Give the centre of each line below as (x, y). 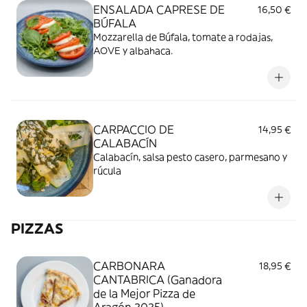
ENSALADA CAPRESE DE (159, 10)
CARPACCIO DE (134, 130)
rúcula (107, 171)
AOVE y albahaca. (133, 51)
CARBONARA (129, 266)
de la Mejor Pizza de (144, 293)
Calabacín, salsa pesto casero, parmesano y (190, 157)
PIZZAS (37, 229)
